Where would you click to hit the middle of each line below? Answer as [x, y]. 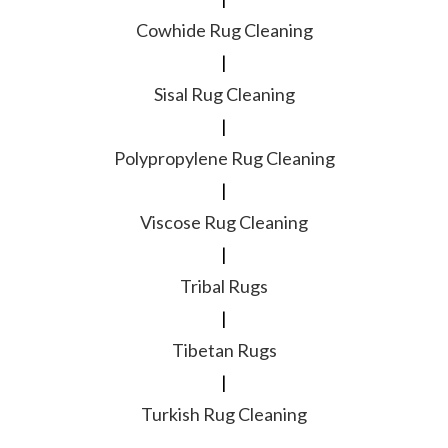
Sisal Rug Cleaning [224, 93]
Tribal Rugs [224, 285]
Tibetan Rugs [224, 349]
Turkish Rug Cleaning [224, 413]
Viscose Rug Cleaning [224, 221]
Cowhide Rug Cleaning [224, 29]
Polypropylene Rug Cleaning [224, 157]
